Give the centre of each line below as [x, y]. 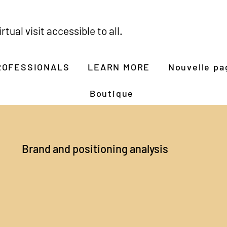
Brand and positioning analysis [95, 148]
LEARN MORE [119, 67]
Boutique [112, 93]
